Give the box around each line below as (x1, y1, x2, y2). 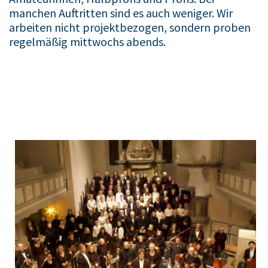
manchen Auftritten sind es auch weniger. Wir (9, 5, 233, 20)
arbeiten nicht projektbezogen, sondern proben (9, 20, 251, 35)
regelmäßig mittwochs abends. (9, 34, 166, 49)
